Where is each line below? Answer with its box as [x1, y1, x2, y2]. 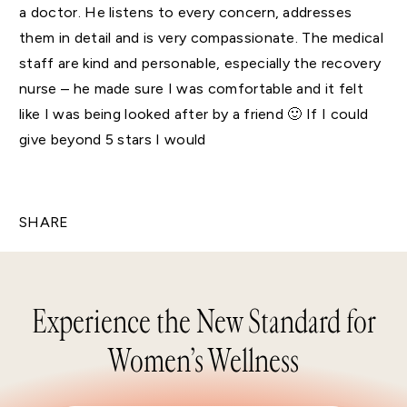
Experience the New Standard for [31, 301, 376, 342]
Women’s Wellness [108, 340, 299, 382]
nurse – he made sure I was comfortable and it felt [19, 80, 364, 98]
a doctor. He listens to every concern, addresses [19, 4, 352, 22]
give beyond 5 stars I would [19, 131, 206, 149]
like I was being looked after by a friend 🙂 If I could [19, 105, 369, 124]
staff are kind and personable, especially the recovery [19, 55, 382, 73]
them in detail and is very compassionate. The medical [19, 29, 383, 47]
